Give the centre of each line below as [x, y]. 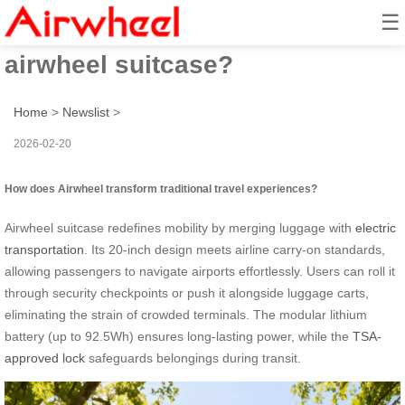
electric [376, 227]
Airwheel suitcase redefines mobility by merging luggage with [180, 227]
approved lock [45, 358]
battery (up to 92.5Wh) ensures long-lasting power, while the [179, 336]
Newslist [86, 112]
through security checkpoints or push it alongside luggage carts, [187, 292]
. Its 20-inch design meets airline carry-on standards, [235, 249]
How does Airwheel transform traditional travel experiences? [161, 188]
